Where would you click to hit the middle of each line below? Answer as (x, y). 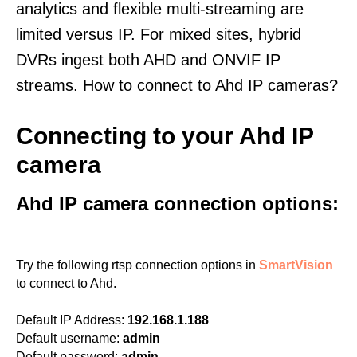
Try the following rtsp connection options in (137, 265)
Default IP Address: (70, 320)
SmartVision (296, 265)
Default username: (68, 338)
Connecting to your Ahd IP (165, 136)
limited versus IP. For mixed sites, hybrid (159, 34)
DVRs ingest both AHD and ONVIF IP (148, 60)
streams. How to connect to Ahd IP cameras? (177, 85)
